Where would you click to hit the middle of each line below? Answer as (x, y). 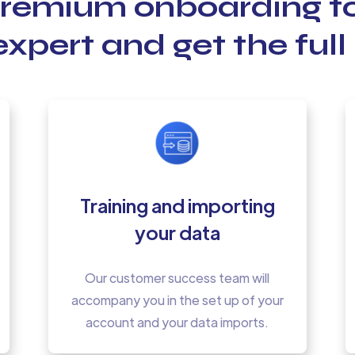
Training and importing (177, 204)
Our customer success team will (177, 278)
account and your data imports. (177, 323)
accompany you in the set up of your (177, 300)
